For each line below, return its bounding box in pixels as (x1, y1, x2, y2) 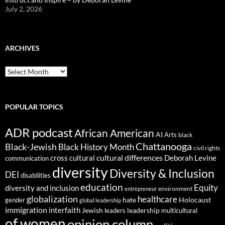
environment (158, 184, 192, 192)
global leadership (79, 196, 121, 203)
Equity (194, 182, 218, 193)
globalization (27, 193, 78, 204)
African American (74, 126, 154, 140)
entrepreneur (125, 185, 157, 192)
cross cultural (50, 153, 95, 162)
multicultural (161, 206, 197, 214)
